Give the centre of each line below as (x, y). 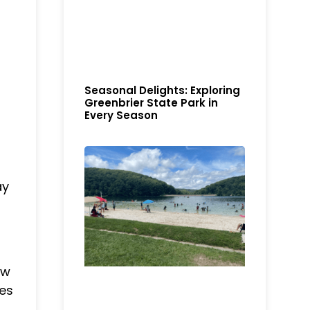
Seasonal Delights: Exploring (163, 90)
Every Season (121, 115)
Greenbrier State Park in (152, 102)
